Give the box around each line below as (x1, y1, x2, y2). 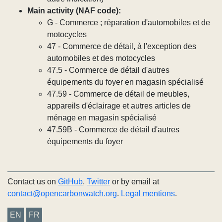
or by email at (110, 177, 159, 186)
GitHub (58, 177, 83, 186)
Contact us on (7, 177, 58, 186)
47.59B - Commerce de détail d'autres (47, 125, 179, 134)
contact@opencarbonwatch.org (7, 189, 117, 198)
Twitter (87, 177, 110, 186)
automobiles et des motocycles (47, 54, 155, 62)
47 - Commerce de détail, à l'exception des (47, 42, 196, 51)
